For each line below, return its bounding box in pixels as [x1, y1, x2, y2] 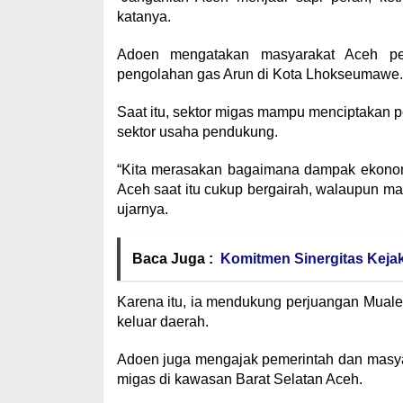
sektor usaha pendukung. [116, 123, 278, 139]
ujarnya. [116, 201, 168, 217]
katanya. [116, 8, 171, 24]
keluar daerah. [116, 313, 209, 329]
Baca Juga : [131, 250, 213, 266]
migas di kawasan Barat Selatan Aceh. [116, 371, 363, 387]
